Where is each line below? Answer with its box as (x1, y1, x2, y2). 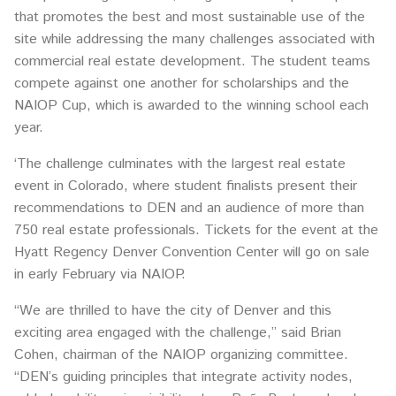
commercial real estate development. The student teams (14, 51, 370, 72)
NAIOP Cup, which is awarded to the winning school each (14, 95, 369, 117)
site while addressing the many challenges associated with (14, 29, 375, 50)
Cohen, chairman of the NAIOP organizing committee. (14, 345, 348, 366)
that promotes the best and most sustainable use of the (14, 7, 365, 28)
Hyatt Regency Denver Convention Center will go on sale (14, 242, 369, 263)
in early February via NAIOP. (14, 264, 186, 286)
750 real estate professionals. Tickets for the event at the (14, 220, 378, 241)
